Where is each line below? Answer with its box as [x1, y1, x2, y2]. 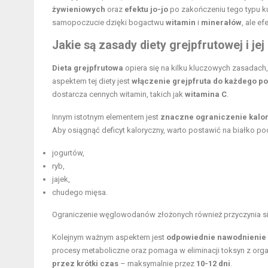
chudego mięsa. [52, 188, 108, 197]
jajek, [52, 175, 70, 184]
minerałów [201, 18, 242, 28]
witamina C [185, 90, 227, 99]
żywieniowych [52, 5, 105, 14]
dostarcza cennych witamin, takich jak [52, 90, 185, 99]
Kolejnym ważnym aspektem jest [52, 233, 166, 242]
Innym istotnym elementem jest [52, 112, 160, 122]
